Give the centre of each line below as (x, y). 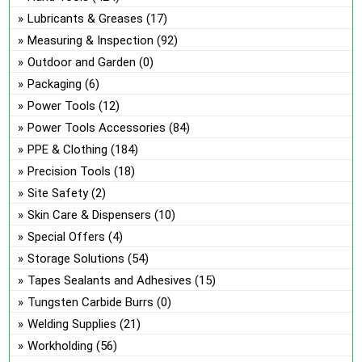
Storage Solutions (76, 258)
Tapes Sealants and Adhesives (110, 280)
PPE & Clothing (68, 149)
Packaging (55, 84)
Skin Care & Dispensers (90, 215)
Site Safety (58, 193)
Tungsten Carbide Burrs (91, 302)
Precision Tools (69, 171)
